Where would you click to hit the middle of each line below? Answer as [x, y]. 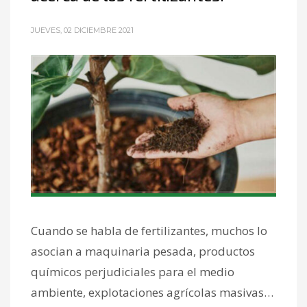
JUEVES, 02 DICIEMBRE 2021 [82, 30]
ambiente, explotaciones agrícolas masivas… [152, 293]
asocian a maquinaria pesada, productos [143, 251]
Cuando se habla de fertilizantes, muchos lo [149, 231]
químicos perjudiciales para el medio [133, 272]
